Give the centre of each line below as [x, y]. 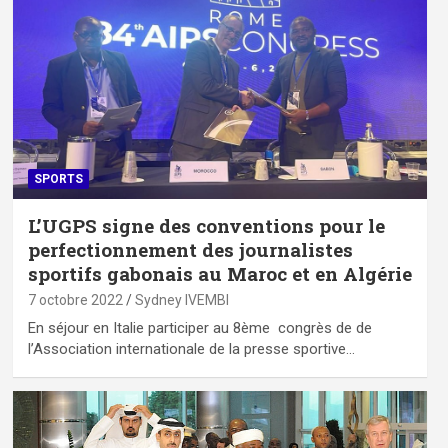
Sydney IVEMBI [181, 299]
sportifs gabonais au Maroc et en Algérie [219, 273]
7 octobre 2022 [75, 299]
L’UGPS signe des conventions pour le [206, 225]
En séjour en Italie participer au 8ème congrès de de [199, 327]
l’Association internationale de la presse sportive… [191, 348]
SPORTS [58, 178]
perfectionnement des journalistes [190, 249]
